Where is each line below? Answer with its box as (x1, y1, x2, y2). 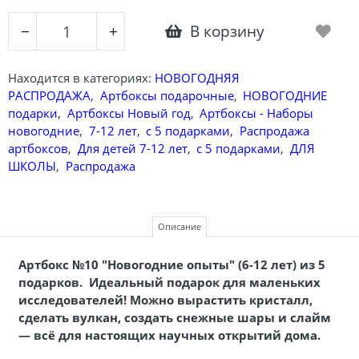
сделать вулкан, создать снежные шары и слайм (18, 309, 331, 325)
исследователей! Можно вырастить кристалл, (18, 291, 313, 308)
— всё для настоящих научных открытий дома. (18, 326, 321, 343)
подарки (8, 104, 58, 121)
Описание (158, 220, 201, 233)
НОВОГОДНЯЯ (155, 69, 240, 86)
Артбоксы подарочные (99, 87, 234, 103)
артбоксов (8, 139, 68, 156)
